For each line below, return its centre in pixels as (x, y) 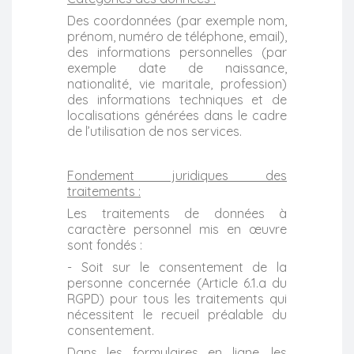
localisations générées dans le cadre (177, 115)
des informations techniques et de (177, 99)
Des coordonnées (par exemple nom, (177, 20)
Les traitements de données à (177, 213)
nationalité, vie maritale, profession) (177, 83)
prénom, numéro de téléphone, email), (177, 36)
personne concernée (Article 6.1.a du (177, 282)
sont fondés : (105, 245)
